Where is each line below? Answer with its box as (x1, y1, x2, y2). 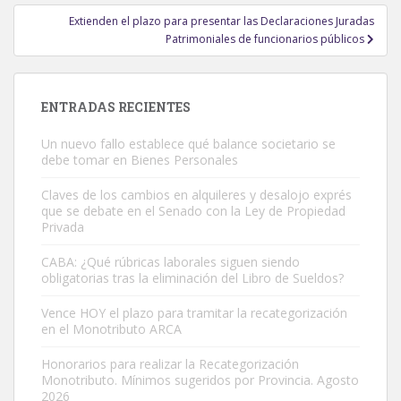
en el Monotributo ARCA (41, 320, 182, 338)
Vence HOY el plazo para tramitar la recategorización (41, 304, 347, 322)
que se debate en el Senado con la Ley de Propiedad (41, 202, 346, 220)
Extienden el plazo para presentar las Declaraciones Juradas (69, 13, 374, 30)
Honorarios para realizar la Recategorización (41, 355, 299, 373)
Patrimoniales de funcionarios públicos (166, 31, 367, 47)
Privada (41, 218, 84, 236)
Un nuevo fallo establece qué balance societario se (41, 135, 336, 153)
